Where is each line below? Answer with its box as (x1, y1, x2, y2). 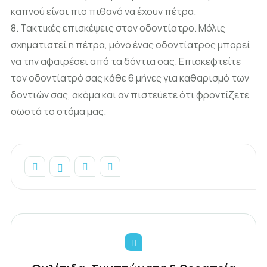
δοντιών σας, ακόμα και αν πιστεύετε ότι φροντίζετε (11, 88, 249, 101)
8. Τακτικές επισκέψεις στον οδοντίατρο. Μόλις (11, 21, 225, 35)
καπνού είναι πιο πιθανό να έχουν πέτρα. (11, 4, 196, 18)
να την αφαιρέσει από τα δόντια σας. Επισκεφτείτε (11, 54, 241, 68)
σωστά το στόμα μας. (11, 104, 106, 118)
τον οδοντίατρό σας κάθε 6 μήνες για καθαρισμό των (11, 71, 249, 85)
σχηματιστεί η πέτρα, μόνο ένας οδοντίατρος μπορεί (11, 38, 250, 51)
